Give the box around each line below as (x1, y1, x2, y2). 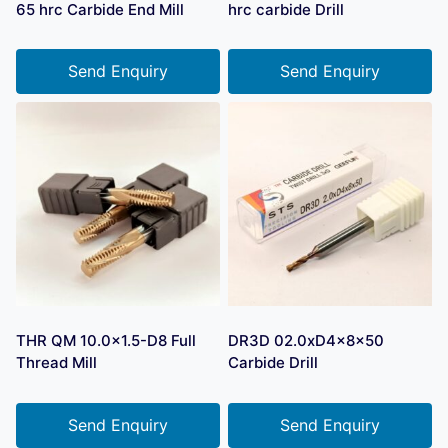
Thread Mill (16, 353, 97, 373)
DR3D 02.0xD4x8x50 (228, 331, 384, 351)
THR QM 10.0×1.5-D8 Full (16, 331, 196, 351)
